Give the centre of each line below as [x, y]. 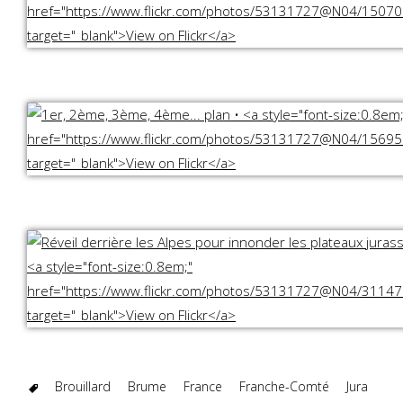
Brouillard [83, 386]
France [203, 386]
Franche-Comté [284, 386]
